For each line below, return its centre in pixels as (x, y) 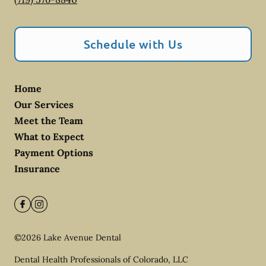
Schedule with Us (133, 44)
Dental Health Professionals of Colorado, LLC (101, 259)
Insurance (37, 169)
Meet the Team (49, 121)
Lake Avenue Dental (82, 237)
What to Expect (49, 137)
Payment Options (54, 153)
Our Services (44, 104)
